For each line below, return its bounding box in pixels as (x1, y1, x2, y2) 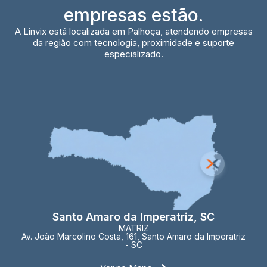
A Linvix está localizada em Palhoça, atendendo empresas (14, 26, 253, 38)
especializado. (104, 48, 163, 60)
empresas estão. (64, 4, 203, 26)
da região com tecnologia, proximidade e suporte (33, 37, 234, 49)
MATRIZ (118, 223, 149, 234)
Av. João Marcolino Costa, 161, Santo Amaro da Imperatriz (21, 231, 246, 242)
